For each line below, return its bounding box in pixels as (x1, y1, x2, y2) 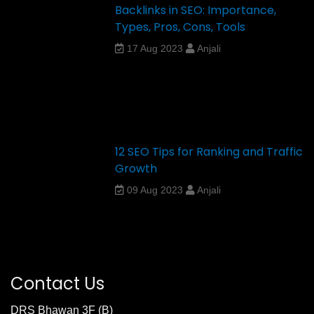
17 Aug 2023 (124, 42, 186, 54)
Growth (115, 160, 158, 177)
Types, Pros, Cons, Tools (115, 18, 246, 35)
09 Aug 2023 (124, 184, 186, 196)
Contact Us (11, 271, 104, 295)
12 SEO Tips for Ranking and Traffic (115, 143, 303, 160)
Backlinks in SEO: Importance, (115, 1, 277, 18)
